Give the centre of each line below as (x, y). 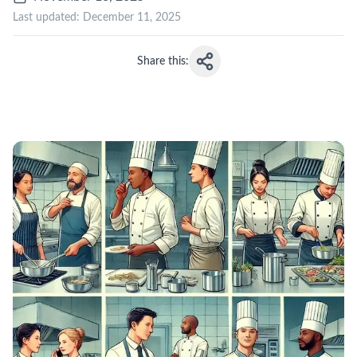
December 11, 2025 (132, 18)
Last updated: (48, 18)
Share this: (163, 61)
